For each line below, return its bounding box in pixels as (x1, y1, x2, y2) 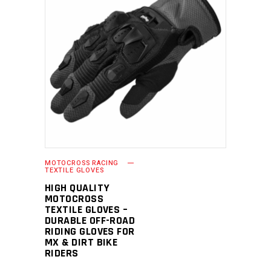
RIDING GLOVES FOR (45, 224, 135, 238)
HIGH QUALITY (45, 181, 110, 195)
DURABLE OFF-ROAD (45, 214, 135, 227)
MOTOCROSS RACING (45, 158, 119, 168)
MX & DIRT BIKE (45, 235, 118, 249)
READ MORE (102, 51, 151, 63)
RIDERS (45, 246, 79, 260)
